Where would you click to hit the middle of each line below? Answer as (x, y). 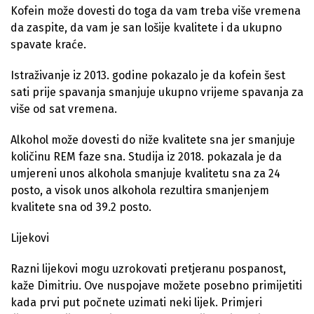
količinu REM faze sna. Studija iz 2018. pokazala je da (146, 157)
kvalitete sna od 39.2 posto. (81, 207)
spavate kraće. (48, 45)
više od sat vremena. (64, 109)
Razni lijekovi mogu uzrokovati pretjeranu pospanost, (148, 269)
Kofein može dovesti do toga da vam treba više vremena (156, 11)
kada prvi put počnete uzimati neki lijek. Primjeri (136, 302)
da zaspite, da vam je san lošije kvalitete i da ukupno (146, 28)
